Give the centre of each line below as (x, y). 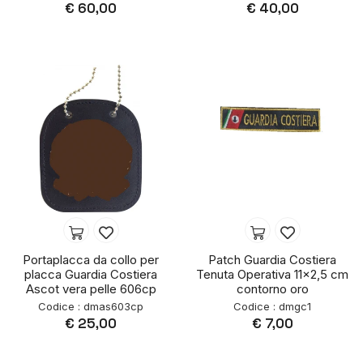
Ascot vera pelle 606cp (91, 289)
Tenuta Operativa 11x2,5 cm (272, 275)
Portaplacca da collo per (91, 260)
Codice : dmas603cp (91, 307)
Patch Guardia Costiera (272, 260)
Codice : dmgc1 (272, 307)
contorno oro (272, 289)
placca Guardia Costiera (91, 275)
